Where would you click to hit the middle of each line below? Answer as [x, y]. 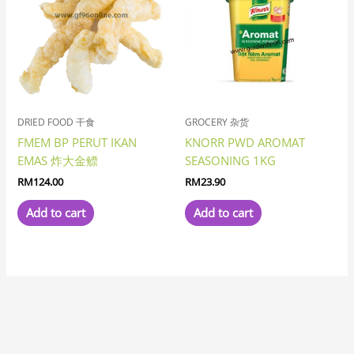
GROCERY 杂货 [217, 122]
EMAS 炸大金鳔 [58, 160]
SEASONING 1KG [230, 160]
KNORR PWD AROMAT [245, 142]
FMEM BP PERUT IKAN [77, 142]
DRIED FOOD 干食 [56, 122]
